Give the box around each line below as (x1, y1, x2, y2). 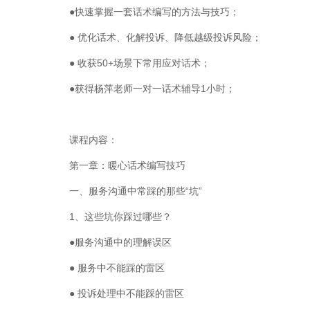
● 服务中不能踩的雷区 (69, 262, 165, 273)
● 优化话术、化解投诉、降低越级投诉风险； (69, 32, 262, 43)
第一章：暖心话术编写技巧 (69, 160, 185, 171)
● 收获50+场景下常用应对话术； (69, 57, 210, 69)
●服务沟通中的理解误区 (69, 237, 172, 248)
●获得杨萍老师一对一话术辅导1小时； (69, 83, 235, 94)
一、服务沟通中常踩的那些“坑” (69, 185, 202, 197)
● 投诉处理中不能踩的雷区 (69, 288, 184, 299)
